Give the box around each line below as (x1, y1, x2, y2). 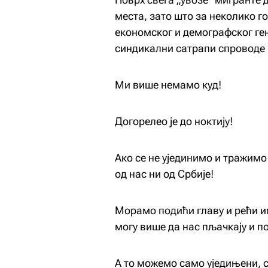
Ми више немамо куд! (115, 78, 221, 91)
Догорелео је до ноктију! (115, 115, 233, 127)
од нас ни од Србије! (115, 167, 214, 180)
